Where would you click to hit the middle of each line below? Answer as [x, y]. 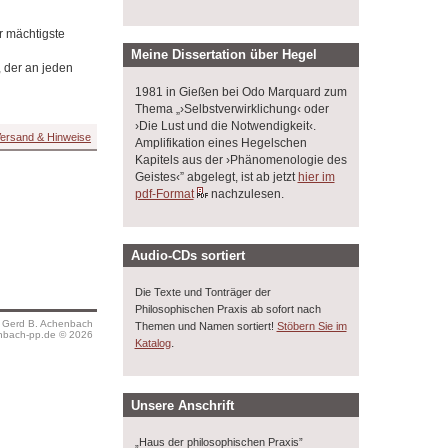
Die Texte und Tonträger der [202, 292]
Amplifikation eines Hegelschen [220, 142]
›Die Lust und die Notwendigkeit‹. [225, 125]
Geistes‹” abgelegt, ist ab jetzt [216, 176]
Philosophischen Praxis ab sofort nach [227, 309]
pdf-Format [164, 193]
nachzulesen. [245, 193]
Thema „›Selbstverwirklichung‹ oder [231, 108]
